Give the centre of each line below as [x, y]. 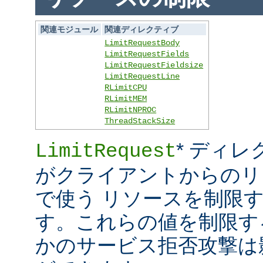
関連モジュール [70, 30]
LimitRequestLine [142, 77]
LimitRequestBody [142, 43]
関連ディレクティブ [142, 30]
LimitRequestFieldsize [154, 65]
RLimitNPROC [131, 110]
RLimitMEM [126, 99]
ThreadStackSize [140, 121]
